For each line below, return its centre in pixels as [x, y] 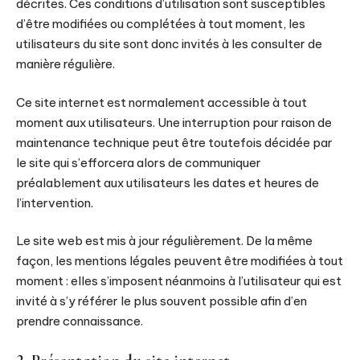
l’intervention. [55, 202]
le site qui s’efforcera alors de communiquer [139, 162]
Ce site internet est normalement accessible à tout [162, 102]
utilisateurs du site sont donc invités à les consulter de [169, 44]
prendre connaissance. [80, 321]
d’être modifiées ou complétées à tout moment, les [161, 24]
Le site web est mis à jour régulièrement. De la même [164, 241]
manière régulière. [65, 64]
